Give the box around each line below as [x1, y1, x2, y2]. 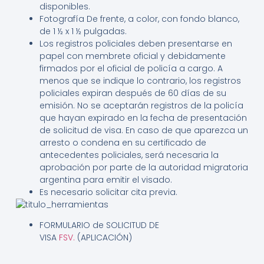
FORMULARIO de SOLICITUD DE [39, 219, 159, 232]
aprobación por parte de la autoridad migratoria [39, 161, 248, 173]
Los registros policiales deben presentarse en [39, 37, 232, 49]
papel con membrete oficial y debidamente [39, 49, 226, 62]
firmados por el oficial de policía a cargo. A [39, 62, 223, 74]
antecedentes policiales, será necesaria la [39, 148, 219, 161]
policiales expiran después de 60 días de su [39, 87, 226, 99]
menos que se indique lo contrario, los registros [39, 74, 241, 87]
